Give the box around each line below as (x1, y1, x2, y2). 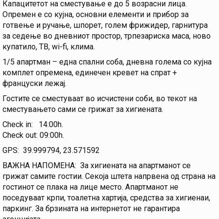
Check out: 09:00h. (2, 131, 64, 140)
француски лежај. (2, 79, 66, 88)
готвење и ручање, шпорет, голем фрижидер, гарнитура (2, 21, 208, 30)
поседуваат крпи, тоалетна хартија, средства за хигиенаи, (2, 193, 210, 203)
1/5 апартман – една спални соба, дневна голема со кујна (2, 57, 212, 67)
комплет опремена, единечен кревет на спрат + (2, 68, 177, 78)
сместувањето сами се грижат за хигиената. (2, 105, 163, 114)
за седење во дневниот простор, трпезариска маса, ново (2, 31, 211, 41)
